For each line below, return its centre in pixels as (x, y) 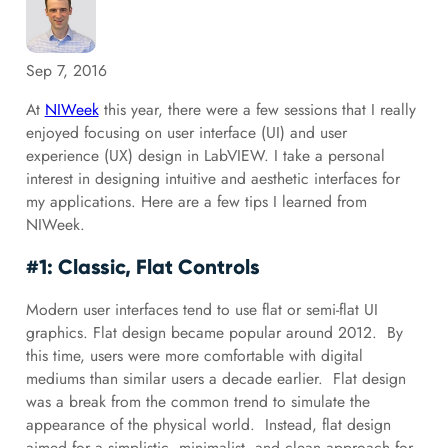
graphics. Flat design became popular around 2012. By (214, 332)
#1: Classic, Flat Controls (142, 266)
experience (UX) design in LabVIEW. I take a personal (205, 155)
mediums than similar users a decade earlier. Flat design (215, 378)
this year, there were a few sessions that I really (257, 109)
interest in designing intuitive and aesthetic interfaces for (212, 178)
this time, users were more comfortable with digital (194, 355)
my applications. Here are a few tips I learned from (196, 201)
